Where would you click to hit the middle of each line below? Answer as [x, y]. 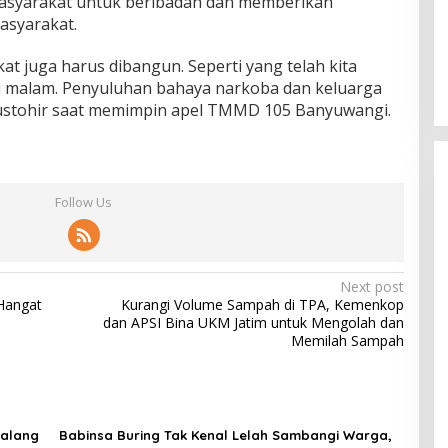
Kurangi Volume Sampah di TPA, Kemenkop [262, 304]
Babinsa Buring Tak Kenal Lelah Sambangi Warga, [225, 434]
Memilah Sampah [347, 340]
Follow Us [84, 201]
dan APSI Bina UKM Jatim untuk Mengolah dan [253, 322]
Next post [371, 286]
